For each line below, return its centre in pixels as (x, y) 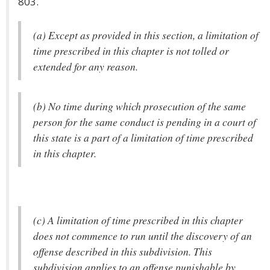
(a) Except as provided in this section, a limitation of (146, 35)
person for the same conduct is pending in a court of (145, 122)
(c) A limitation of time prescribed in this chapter (138, 220)
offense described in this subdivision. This (123, 251)
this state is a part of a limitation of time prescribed (143, 137)
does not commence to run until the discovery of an (143, 236)
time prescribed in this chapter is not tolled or (131, 51)
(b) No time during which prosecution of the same (140, 106)
